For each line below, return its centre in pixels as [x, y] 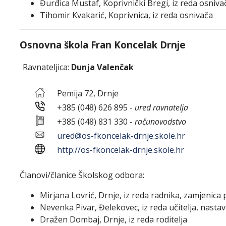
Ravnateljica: [45, 67]
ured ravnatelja [161, 107]
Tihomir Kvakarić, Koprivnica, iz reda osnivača [126, 15]
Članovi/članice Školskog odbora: [82, 175]
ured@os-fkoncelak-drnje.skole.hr [121, 136]
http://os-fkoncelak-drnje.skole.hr [121, 150]
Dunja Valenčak [101, 67]
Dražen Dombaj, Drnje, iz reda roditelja [114, 219]
